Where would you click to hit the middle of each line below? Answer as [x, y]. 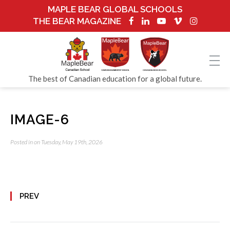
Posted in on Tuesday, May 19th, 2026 [56, 142]
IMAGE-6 [40, 120]
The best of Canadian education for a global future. [115, 79]
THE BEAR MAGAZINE [77, 21]
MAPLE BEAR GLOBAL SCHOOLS [115, 9]
